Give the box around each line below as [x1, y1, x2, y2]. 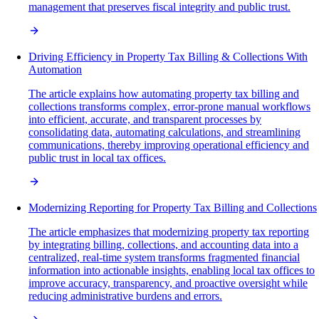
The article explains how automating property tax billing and [28, 88, 299, 100]
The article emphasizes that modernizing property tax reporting [28, 226, 309, 239]
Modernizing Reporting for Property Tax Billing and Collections [28, 202, 317, 214]
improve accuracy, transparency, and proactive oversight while [28, 277, 308, 290]
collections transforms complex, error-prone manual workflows [28, 100, 310, 113]
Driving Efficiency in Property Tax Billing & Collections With [28, 51, 308, 63]
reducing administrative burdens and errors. [28, 290, 222, 303]
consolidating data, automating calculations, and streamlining [28, 126, 300, 139]
